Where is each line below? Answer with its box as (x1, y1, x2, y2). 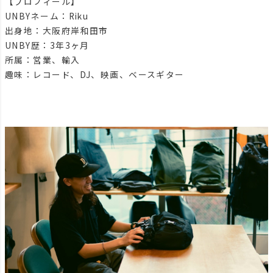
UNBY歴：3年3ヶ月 (5, 38, 90, 51)
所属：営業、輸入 (5, 53, 80, 66)
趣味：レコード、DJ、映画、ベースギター (5, 68, 185, 80)
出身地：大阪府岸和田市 (5, 24, 108, 37)
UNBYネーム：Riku (5, 9, 89, 22)
